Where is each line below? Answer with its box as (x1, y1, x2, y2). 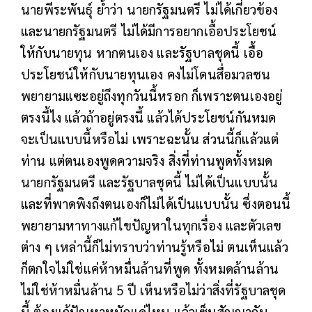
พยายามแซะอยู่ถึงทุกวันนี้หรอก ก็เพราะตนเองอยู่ (21, 86, 283, 104)
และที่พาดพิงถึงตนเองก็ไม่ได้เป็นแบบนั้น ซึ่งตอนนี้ (21, 194, 291, 212)
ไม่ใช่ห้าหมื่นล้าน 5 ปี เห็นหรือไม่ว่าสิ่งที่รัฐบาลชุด (21, 281, 286, 298)
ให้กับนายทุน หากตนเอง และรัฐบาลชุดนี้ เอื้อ (21, 43, 264, 61)
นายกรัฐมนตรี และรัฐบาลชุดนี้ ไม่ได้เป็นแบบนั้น (21, 173, 279, 190)
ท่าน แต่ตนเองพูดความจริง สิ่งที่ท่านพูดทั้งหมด (21, 151, 273, 169)
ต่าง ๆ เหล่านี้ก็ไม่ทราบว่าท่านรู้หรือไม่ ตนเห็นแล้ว (21, 237, 288, 255)
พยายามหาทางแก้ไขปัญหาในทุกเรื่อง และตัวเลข (21, 216, 282, 233)
